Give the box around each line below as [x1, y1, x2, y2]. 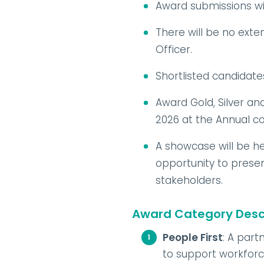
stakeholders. [156, 173, 223, 187]
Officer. [156, 42, 192, 57]
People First [163, 230, 223, 245]
